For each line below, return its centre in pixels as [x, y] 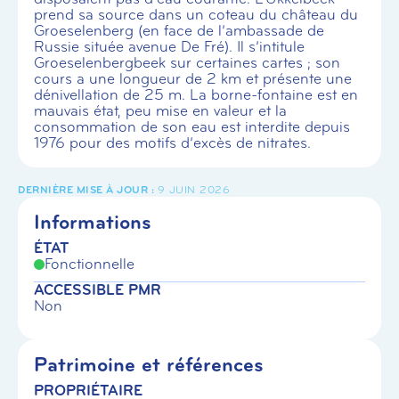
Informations [93, 222]
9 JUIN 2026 [193, 190]
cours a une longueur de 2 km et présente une [193, 79]
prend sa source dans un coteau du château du [196, 15]
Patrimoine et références [149, 365]
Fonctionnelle [90, 264]
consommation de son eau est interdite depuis [192, 127]
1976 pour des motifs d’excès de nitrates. [172, 143]
